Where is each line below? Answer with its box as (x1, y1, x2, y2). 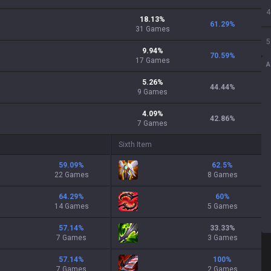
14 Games (54, 202, 89, 211)
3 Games (207, 233, 238, 242)
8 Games (207, 171, 238, 179)
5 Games (207, 202, 238, 211)
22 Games (54, 171, 89, 179)
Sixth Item (118, 140, 152, 149)
